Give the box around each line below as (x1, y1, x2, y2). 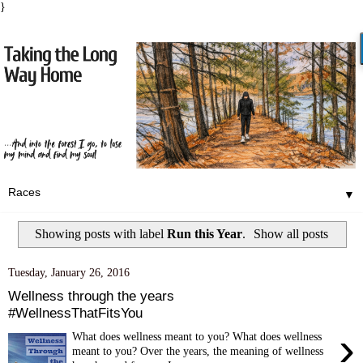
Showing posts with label (34, 226, 167, 241)
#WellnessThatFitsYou (8, 304, 143, 321)
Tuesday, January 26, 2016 (8, 266, 130, 280)
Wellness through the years (8, 287, 174, 304)
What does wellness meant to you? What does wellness (72, 329, 322, 343)
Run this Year (166, 226, 242, 241)
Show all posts (254, 226, 329, 241)
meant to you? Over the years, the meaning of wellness (72, 344, 324, 357)
